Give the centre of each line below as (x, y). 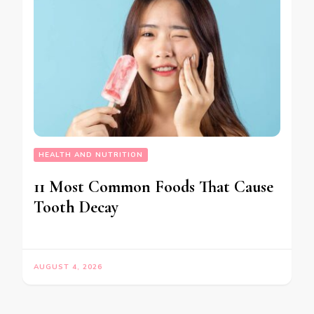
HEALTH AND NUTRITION (91, 155)
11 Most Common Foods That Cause (153, 186)
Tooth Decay (76, 207)
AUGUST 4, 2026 (68, 267)
